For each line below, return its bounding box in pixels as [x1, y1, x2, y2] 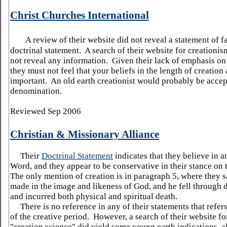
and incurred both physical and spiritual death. [10, 192, 177, 201]
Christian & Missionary [10, 128, 122, 140]
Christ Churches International [10, 9, 149, 21]
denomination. [10, 86, 62, 96]
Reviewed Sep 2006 [10, 106, 81, 116]
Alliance [122, 128, 159, 140]
